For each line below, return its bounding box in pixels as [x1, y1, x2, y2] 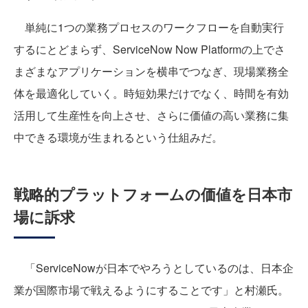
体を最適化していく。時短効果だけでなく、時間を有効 [14, 85, 289, 101]
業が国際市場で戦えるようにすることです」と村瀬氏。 [14, 281, 289, 298]
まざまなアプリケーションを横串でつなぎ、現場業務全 [14, 63, 289, 79]
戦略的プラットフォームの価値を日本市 [14, 182, 292, 205]
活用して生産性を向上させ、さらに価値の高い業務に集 [14, 107, 289, 123]
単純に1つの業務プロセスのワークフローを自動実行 [14, 19, 284, 35]
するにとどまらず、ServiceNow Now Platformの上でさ [14, 41, 285, 57]
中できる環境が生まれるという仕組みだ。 [14, 129, 223, 145]
